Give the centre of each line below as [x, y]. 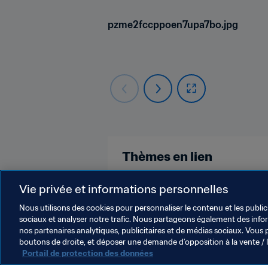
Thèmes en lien [167, 156]
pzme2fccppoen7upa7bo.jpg [173, 24]
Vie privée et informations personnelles [124, 189]
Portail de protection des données [88, 253]
